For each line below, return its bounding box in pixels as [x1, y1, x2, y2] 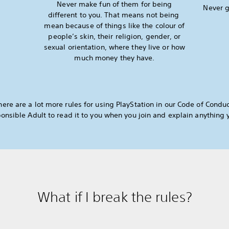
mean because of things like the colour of [44, 20, 185, 30]
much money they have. [74, 53, 155, 62]
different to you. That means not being [48, 10, 181, 19]
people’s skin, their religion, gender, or [48, 31, 181, 41]
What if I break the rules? [37, 188, 192, 205]
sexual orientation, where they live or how [43, 42, 186, 52]
